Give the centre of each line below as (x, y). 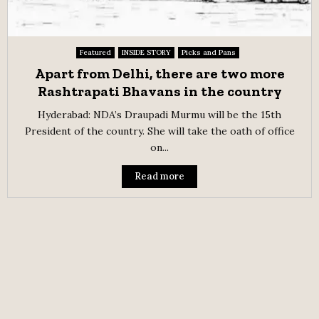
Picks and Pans (209, 52)
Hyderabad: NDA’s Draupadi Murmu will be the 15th (159, 115)
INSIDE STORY (146, 52)
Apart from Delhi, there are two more (159, 73)
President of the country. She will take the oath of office (159, 131)
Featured (95, 52)
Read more (159, 176)
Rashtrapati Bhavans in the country (159, 91)
